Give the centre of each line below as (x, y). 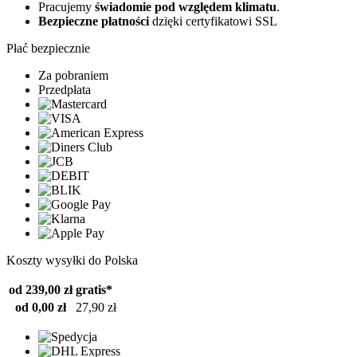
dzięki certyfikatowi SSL (213, 21)
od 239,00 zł (41, 289)
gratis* (94, 289)
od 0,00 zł (41, 307)
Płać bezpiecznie (48, 48)
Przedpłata (65, 89)
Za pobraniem (73, 75)
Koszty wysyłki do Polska (72, 260)
